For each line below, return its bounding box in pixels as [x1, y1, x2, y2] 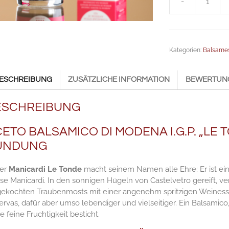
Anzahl [169, 35, 193, 45]
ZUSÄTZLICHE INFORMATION [67, 76, 170, 84]
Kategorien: [169, 46, 203, 54]
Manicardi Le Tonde [8, 164, 82, 174]
